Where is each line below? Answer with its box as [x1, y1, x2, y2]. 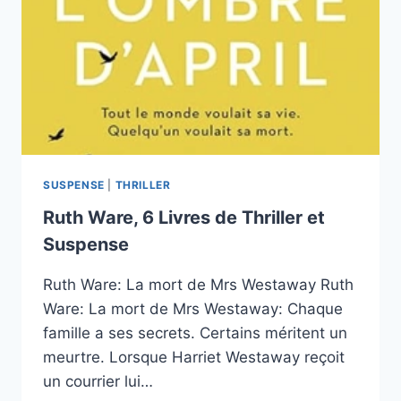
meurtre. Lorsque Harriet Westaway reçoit [43, 347, 345, 366]
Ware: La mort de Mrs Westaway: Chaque [43, 299, 343, 318]
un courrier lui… [43, 371, 153, 390]
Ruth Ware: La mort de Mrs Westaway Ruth [43, 275, 354, 294]
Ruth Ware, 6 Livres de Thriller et [43, 206, 325, 228]
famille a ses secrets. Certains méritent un [43, 323, 347, 342]
